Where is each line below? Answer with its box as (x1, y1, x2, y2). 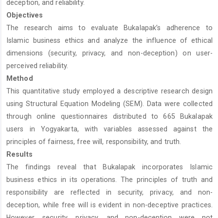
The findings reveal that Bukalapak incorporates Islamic (6, 163, 213, 171)
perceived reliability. (6, 61, 69, 70)
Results (6, 150, 33, 158)
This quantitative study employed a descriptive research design (6, 87, 213, 95)
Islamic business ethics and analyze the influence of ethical (6, 36, 213, 44)
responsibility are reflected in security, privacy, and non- (6, 188, 213, 196)
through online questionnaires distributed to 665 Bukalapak (6, 112, 213, 120)
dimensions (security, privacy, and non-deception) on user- (6, 49, 213, 57)
